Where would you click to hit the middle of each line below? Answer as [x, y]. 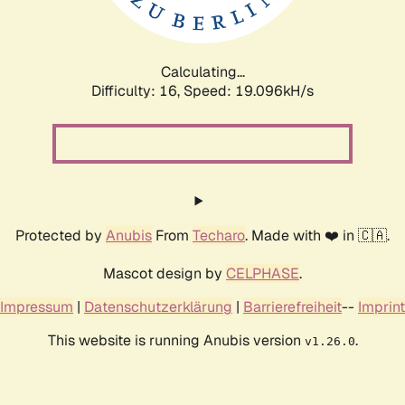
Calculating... [202, 71]
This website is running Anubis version [176, 340]
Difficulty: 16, [137, 90]
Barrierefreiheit [292, 306]
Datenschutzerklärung [158, 306]
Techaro [219, 235]
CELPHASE [263, 273]
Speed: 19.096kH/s [249, 90]
